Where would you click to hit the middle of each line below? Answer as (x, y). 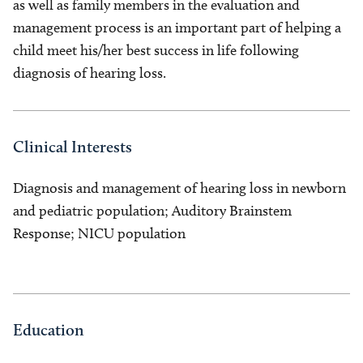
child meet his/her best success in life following (156, 50)
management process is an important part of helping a (177, 28)
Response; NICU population (101, 233)
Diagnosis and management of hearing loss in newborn (179, 188)
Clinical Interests (73, 147)
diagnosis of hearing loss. (93, 73)
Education (49, 330)
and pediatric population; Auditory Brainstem (152, 211)
